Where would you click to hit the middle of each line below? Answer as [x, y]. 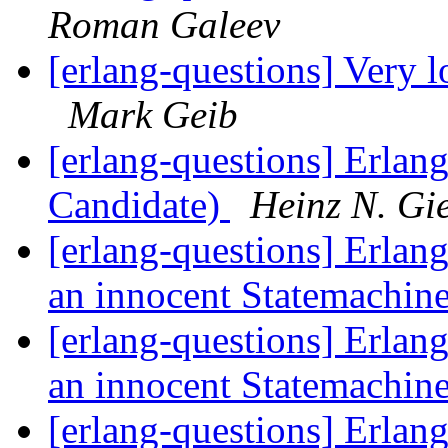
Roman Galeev [164, 25]
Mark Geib [153, 115]
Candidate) [139, 205]
